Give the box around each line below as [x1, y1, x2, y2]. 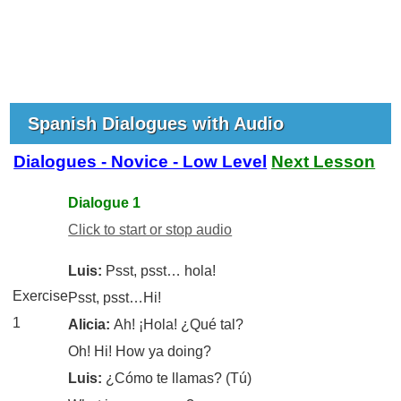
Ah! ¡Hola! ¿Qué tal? [114, 316, 244, 332]
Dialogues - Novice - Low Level [13, 151, 268, 171]
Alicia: [68, 316, 115, 332]
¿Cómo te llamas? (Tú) [106, 370, 252, 386]
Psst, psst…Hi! [68, 289, 162, 305]
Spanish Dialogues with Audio [28, 113, 290, 133]
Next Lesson [271, 151, 376, 171]
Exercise [13, 287, 69, 303]
